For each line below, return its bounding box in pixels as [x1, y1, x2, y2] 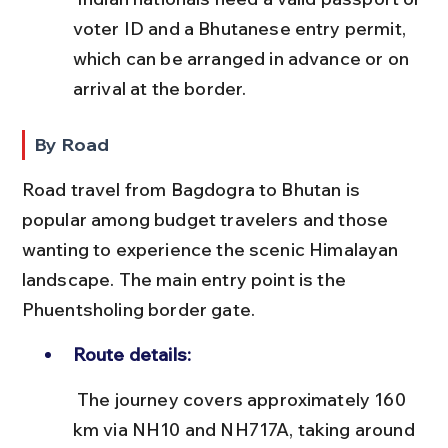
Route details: [72, 342, 192, 366]
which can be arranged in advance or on [72, 46, 414, 70]
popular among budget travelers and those [21, 207, 393, 231]
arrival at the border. [72, 76, 247, 100]
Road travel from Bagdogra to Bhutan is [21, 177, 365, 201]
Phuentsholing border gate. [21, 297, 255, 321]
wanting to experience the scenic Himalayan [21, 237, 403, 261]
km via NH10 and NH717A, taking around [72, 417, 419, 441]
